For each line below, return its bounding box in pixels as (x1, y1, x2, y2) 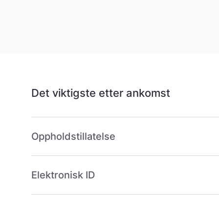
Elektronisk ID (31, 169, 95, 181)
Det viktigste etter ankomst (31, 87, 170, 100)
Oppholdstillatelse (31, 131, 115, 143)
